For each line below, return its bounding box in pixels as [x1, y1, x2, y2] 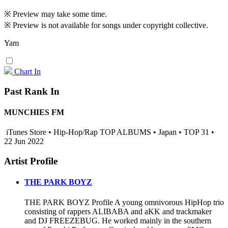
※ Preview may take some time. [4, 10, 107, 19]
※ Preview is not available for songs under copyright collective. [4, 21, 208, 30]
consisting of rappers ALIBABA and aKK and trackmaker [24, 207, 212, 216]
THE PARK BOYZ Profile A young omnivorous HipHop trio [24, 197, 224, 207]
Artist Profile [4, 156, 58, 167]
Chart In [14, 67, 41, 76]
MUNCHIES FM [4, 108, 64, 117]
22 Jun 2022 [4, 137, 44, 146]
